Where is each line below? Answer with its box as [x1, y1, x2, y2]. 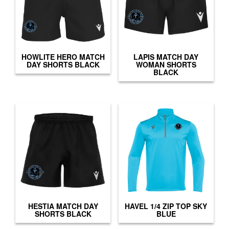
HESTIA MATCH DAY [28, 201, 98, 211]
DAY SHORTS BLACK [26, 59, 100, 70]
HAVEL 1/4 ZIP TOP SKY [125, 201, 208, 211]
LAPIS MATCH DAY [133, 51, 199, 62]
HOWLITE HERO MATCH [21, 51, 105, 62]
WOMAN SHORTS [135, 59, 196, 70]
